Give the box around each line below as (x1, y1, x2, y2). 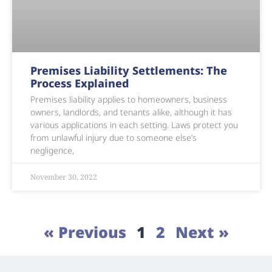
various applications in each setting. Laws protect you (30, 119, 238, 131)
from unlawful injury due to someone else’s (30, 132, 197, 144)
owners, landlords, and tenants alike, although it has (30, 106, 232, 118)
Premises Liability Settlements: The (30, 63, 227, 78)
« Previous (43, 222, 126, 243)
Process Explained (30, 76, 129, 91)
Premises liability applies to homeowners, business (30, 93, 227, 106)
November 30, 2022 (30, 172, 97, 183)
